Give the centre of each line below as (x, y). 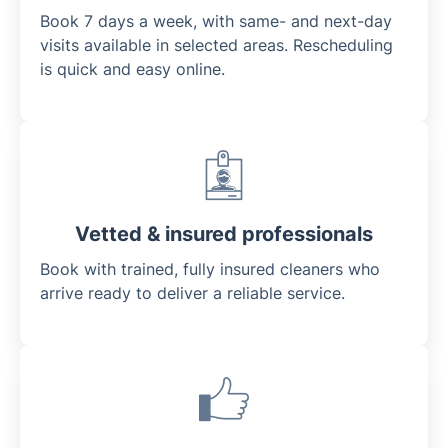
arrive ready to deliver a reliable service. (192, 292)
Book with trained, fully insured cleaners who (210, 268)
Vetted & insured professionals (224, 233)
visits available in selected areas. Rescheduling (216, 44)
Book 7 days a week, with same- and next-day (216, 20)
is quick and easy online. (132, 68)
